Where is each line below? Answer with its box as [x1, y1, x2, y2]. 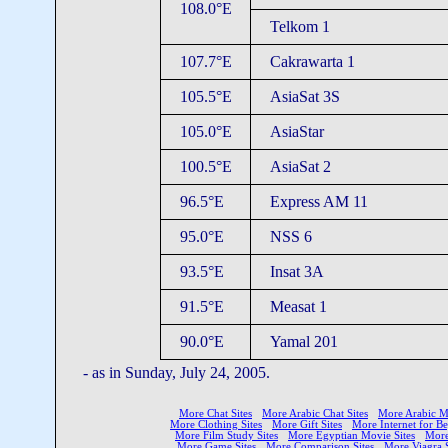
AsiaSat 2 [269, 158, 331, 175]
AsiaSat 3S [269, 88, 340, 105]
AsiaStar [269, 123, 324, 140]
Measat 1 [269, 298, 327, 315]
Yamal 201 [269, 333, 338, 350]
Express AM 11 [269, 193, 368, 210]
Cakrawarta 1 [269, 53, 355, 70]
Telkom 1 [269, 18, 330, 35]
